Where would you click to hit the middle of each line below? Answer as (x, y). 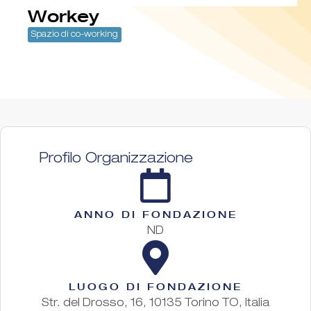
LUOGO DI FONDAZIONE (155, 286)
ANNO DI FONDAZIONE (155, 214)
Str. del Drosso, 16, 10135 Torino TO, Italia (155, 304)
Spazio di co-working (75, 34)
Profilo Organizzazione (116, 159)
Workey (64, 16)
